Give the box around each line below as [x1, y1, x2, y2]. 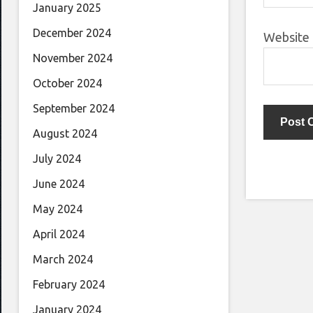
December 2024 [33, 27, 111, 40]
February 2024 [33, 278, 105, 291]
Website [263, 30, 310, 45]
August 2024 [33, 127, 97, 140]
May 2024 [33, 203, 82, 216]
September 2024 [33, 102, 115, 115]
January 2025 [33, 1, 101, 15]
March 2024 [33, 253, 93, 266]
